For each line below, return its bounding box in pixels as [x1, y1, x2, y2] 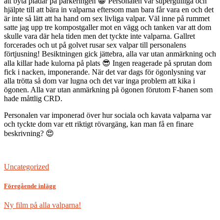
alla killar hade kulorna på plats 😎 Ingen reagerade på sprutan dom [4, 58, 212, 67]
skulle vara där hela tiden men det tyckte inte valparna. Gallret [4, 31, 195, 40]
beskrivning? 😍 [4, 129, 54, 137]
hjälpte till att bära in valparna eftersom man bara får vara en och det [4, 5, 214, 14]
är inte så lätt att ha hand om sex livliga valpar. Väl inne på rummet [4, 14, 210, 23]
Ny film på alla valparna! [4, 201, 81, 210]
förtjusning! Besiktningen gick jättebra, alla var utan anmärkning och [4, 49, 216, 58]
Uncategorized [4, 162, 49, 171]
